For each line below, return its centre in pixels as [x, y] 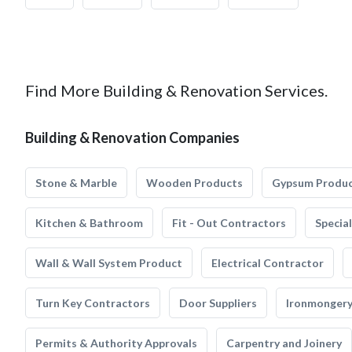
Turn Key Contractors [93, 303]
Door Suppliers [218, 303]
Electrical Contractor [268, 263]
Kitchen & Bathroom [89, 223]
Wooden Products [194, 183]
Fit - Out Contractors [229, 223]
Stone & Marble [76, 183]
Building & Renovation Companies [132, 137]
